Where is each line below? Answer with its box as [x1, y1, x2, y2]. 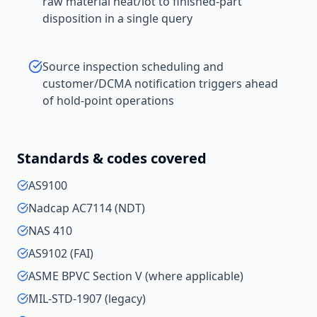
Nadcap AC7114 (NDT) [28, 200, 145, 216]
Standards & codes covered [17, 149, 207, 168]
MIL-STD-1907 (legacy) [28, 291, 146, 306]
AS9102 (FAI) [28, 246, 93, 261]
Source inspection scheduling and [42, 59, 224, 74]
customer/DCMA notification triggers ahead [42, 76, 278, 91]
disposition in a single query [42, 11, 192, 26]
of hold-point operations [42, 93, 174, 108]
